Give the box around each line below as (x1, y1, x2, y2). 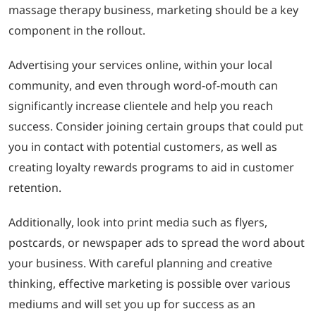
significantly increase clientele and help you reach (8, 97, 273, 114)
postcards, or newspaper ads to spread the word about (8, 234, 305, 250)
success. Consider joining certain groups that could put (8, 118, 303, 134)
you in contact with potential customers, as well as (8, 138, 277, 154)
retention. (8, 179, 61, 195)
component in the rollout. (8, 22, 145, 38)
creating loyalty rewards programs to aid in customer (8, 159, 294, 175)
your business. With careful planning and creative (8, 255, 272, 271)
